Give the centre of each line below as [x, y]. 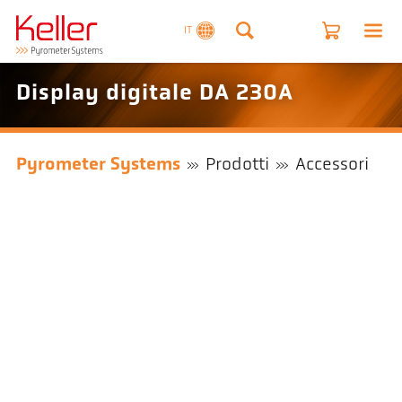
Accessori [332, 166]
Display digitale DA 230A [154, 94]
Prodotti [238, 166]
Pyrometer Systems [98, 166]
